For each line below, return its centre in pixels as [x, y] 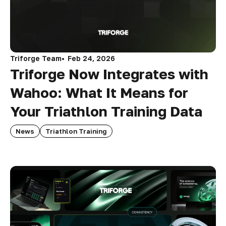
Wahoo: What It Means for [99, 92]
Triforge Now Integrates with [109, 74]
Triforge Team [36, 58]
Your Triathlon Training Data [106, 111]
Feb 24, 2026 [91, 58]
